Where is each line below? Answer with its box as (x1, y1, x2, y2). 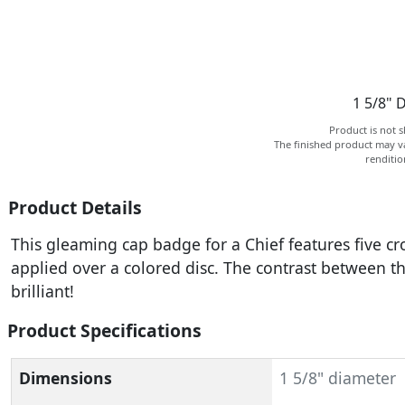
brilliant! (11, 280, 74, 302)
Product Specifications (7, 318, 202, 343)
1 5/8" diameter (278, 367, 396, 389)
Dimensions (19, 367, 112, 389)
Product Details (8, 195, 142, 220)
